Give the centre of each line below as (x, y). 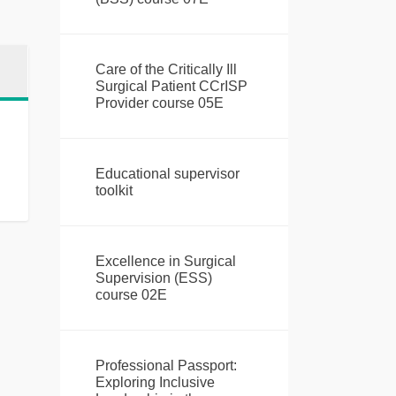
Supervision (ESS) (153, 278)
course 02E (131, 295)
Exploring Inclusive (155, 383)
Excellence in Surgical (165, 262)
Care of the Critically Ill (166, 70)
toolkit (114, 191)
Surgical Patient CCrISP (171, 87)
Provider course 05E (159, 103)
